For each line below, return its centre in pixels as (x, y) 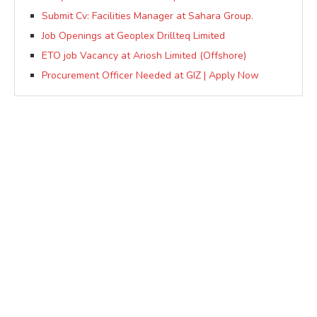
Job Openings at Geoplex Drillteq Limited (133, 36)
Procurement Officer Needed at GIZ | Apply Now (150, 76)
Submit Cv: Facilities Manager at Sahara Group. (148, 16)
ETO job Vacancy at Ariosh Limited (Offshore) (144, 56)
